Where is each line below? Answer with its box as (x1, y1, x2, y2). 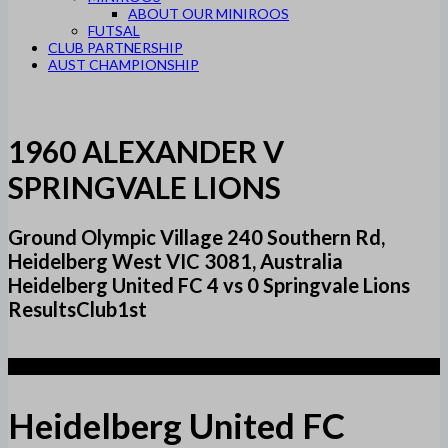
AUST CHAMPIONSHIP (48, 56, 199, 73)
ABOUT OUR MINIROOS (128, 5, 289, 22)
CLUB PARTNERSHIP (48, 39, 183, 56)
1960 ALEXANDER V (8, 133, 284, 170)
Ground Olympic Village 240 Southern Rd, (8, 225, 385, 250)
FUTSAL (88, 22, 140, 39)
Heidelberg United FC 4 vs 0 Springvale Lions (8, 273, 410, 298)
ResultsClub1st (8, 297, 147, 322)
